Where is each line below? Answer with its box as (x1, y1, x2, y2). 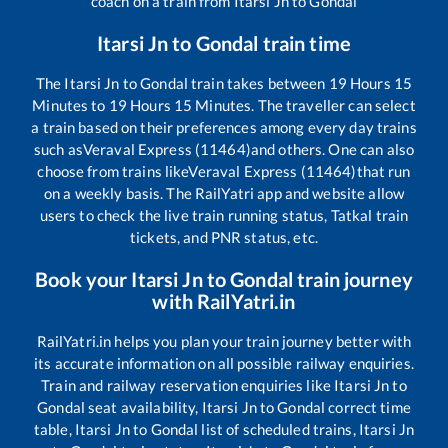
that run (356, 162, 411, 181)
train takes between (187, 74, 329, 93)
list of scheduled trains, (198, 420, 359, 439)
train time (258, 31, 351, 56)
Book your (35, 267, 132, 292)
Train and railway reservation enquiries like (41, 376, 335, 395)
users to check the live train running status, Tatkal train (39, 206, 409, 225)
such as (33, 140, 83, 159)
